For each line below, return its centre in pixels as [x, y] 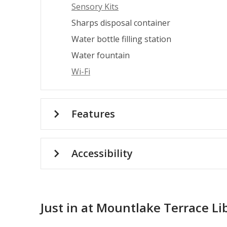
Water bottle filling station [121, 39]
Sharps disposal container [121, 23]
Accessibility [102, 154]
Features [93, 114]
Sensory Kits [95, 7]
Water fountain [101, 55]
